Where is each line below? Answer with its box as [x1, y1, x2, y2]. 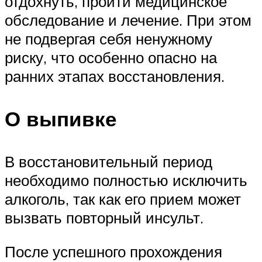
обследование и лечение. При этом [5, 10, 251, 29]
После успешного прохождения [5, 242, 222, 261]
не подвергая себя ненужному [5, 29, 212, 48]
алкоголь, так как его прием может [5, 189, 241, 209]
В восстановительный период [5, 152, 212, 171]
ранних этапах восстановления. [5, 66, 225, 85]
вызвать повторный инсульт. [5, 208, 204, 227]
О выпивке [5, 106, 116, 132]
